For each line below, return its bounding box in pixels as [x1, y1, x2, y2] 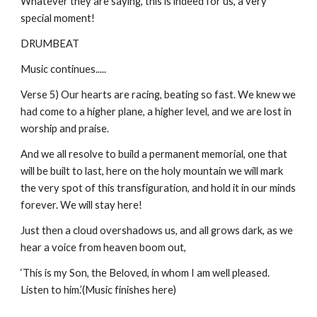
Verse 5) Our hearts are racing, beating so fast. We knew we [21, 88, 296, 100]
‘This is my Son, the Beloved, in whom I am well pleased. [21, 267, 270, 279]
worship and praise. [21, 122, 110, 134]
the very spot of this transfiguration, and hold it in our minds [21, 182, 296, 194]
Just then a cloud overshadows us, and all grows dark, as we [21, 224, 294, 236]
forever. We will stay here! [21, 199, 143, 211]
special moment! [21, 12, 96, 24]
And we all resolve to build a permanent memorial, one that [21, 148, 288, 160]
